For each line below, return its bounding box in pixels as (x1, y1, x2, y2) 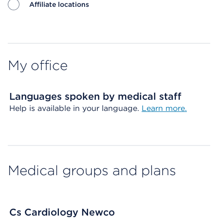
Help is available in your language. (9, 104, 142, 113)
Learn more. (142, 104, 187, 113)
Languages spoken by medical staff (9, 91, 182, 102)
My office (8, 57, 68, 73)
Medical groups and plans (8, 162, 176, 179)
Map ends (8, 24, 45, 34)
